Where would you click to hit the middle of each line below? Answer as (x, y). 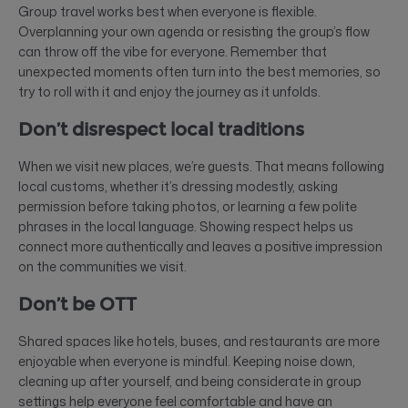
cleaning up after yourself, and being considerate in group (190, 382)
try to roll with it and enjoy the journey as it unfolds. (169, 92)
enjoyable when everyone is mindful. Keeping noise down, (187, 362)
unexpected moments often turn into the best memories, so (199, 72)
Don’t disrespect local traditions (161, 130)
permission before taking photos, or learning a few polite (188, 207)
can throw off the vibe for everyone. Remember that (173, 52)
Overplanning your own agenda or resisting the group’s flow (194, 32)
